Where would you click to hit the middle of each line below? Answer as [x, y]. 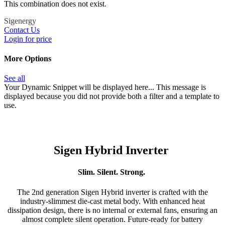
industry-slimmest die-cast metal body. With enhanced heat [113, 201]
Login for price [28, 39]
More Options [28, 59]
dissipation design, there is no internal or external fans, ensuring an [113, 210]
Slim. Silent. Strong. [113, 172]
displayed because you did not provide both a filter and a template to [112, 96]
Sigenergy [20, 21]
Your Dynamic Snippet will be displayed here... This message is [105, 87]
